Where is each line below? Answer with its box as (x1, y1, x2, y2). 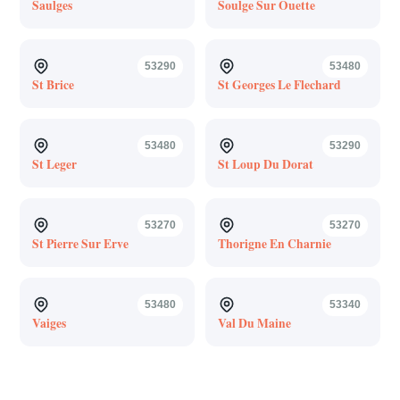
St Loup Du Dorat (217, 154, 313, 173)
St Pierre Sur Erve (31, 234, 129, 253)
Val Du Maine (217, 313, 291, 332)
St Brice (31, 75, 74, 94)
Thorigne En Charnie (217, 234, 331, 253)
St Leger (31, 154, 77, 173)
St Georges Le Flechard (217, 75, 341, 94)
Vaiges (31, 313, 66, 332)
